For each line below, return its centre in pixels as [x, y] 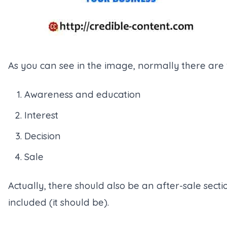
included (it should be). [59, 202]
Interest [41, 115]
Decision [43, 136]
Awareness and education [83, 94]
